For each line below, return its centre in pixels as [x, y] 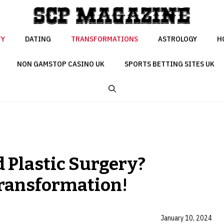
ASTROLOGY [177, 39]
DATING [38, 39]
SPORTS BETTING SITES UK [169, 64]
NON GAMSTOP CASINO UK [61, 64]
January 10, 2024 [186, 218]
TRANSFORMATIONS [104, 39]
